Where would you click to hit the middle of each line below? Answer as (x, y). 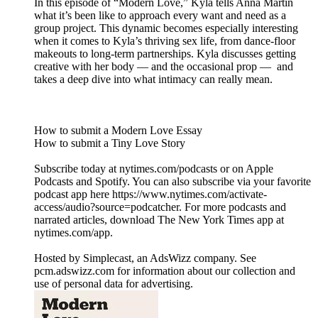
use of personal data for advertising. (114, 284)
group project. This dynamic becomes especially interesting (166, 28)
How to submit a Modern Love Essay (118, 131)
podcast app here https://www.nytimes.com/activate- (150, 194)
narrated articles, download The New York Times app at (159, 220)
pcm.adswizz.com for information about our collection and (165, 271)
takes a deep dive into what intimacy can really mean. (153, 79)
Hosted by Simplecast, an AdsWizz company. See (145, 258)
